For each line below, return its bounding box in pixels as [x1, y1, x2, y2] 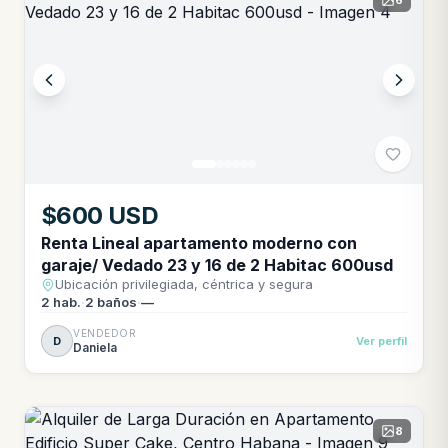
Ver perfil [356, 334, 407, 348]
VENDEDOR [73, 326, 136, 339]
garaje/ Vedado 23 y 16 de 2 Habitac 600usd [41, 255, 397, 275]
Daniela [73, 339, 117, 355]
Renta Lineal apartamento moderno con [41, 233, 357, 253]
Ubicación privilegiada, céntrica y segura [55, 276, 313, 292]
